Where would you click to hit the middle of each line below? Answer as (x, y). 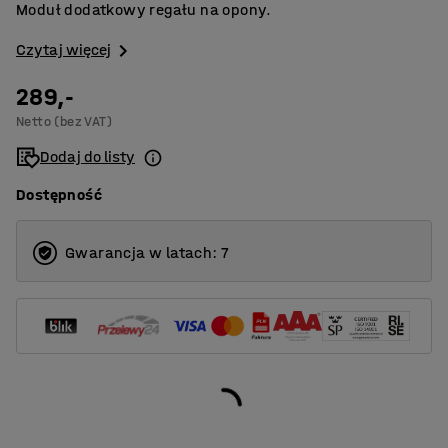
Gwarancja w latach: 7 (147, 253)
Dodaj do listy (87, 157)
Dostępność (59, 195)
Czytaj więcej (63, 49)
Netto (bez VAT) (64, 122)
